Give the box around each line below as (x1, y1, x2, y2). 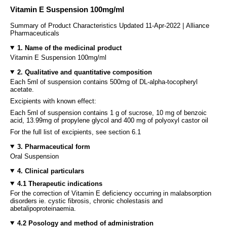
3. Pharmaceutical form (17, 142, 90, 150)
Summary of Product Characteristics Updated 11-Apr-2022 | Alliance (10, 21, 209, 29)
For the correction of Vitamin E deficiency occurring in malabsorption (10, 189, 211, 197)
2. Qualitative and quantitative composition (17, 68, 152, 76)
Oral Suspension (10, 152, 59, 160)
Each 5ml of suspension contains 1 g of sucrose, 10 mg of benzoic (10, 108, 207, 117)
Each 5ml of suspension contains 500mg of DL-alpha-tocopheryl (10, 78, 198, 86)
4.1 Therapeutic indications (17, 179, 102, 187)
